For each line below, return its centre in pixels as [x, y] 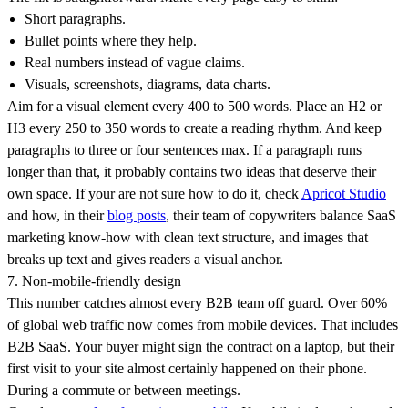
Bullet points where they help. [111, 41]
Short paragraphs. [76, 19]
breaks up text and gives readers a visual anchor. [145, 260]
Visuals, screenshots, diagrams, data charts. [148, 85]
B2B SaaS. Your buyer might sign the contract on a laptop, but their [201, 347]
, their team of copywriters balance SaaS [281, 216]
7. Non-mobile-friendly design [94, 281]
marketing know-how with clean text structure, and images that [188, 238]
